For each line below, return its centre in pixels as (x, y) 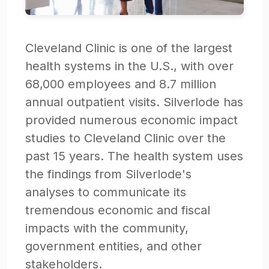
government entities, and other (113, 246)
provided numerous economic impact (131, 120)
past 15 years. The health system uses (134, 156)
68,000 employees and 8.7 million (121, 84)
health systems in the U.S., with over (129, 66)
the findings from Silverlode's (108, 174)
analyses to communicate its (106, 192)
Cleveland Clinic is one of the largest (129, 48)
